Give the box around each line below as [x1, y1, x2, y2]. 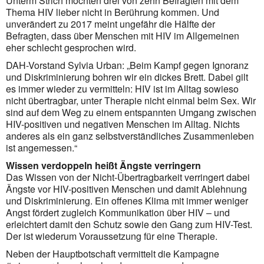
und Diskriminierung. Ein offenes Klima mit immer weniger [6, 193, 248, 207]
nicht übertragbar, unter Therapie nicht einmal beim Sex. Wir [6, 93, 256, 107]
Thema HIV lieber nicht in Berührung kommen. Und [6, 5, 219, 19]
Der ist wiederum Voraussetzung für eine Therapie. [6, 229, 217, 243]
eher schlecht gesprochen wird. [6, 40, 136, 54]
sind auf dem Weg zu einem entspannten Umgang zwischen [6, 105, 256, 119]
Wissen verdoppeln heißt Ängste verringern [6, 158, 201, 172]
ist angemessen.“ [6, 140, 77, 154]
